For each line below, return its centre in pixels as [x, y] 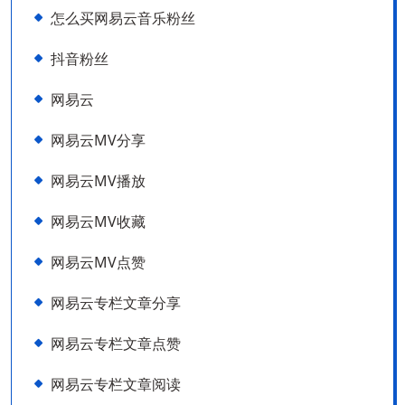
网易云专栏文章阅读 [116, 384]
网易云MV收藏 [98, 221]
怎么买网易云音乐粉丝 [123, 18]
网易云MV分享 [98, 140]
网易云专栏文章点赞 [116, 344]
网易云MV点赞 [98, 262]
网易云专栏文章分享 [116, 303]
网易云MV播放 [98, 181]
